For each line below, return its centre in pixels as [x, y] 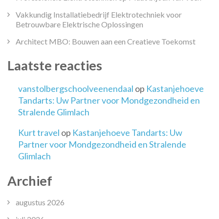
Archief [30, 180]
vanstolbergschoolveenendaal [76, 88]
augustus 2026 [40, 202]
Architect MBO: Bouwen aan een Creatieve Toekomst [106, 42]
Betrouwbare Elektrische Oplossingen [79, 24]
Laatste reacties [55, 66]
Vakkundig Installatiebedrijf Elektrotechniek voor [99, 15]
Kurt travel [39, 132]
